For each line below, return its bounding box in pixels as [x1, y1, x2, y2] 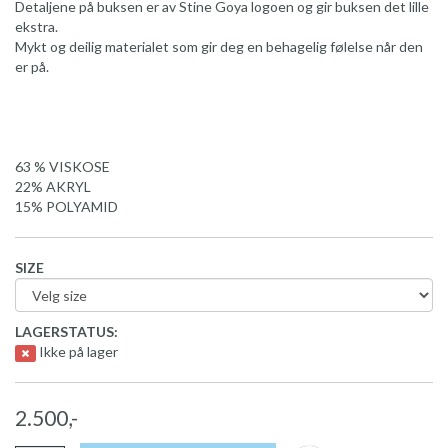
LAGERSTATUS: [15, 323, 118, 341]
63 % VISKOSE [15, 158, 110, 176]
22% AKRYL [15, 178, 91, 196]
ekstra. [15, 18, 58, 36]
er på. [15, 58, 49, 76]
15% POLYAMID [15, 198, 118, 216]
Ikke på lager [38, 343, 118, 361]
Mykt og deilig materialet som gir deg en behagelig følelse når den [15, 38, 423, 56]
